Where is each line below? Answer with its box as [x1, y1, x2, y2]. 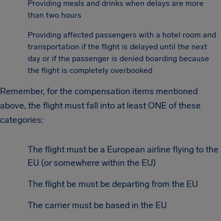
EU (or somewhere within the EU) [28, 157, 156, 169]
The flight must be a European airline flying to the [28, 144, 219, 155]
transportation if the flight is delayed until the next [28, 42, 207, 52]
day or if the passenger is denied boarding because [28, 54, 209, 64]
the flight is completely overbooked [28, 66, 152, 75]
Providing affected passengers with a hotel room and [28, 30, 216, 40]
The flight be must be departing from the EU [28, 179, 198, 190]
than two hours [28, 10, 81, 20]
